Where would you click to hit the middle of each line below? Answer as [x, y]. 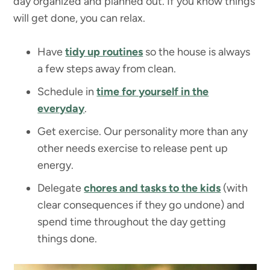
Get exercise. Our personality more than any [143, 132]
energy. [56, 165]
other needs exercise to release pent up [133, 149]
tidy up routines [104, 52]
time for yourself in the [153, 92]
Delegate [61, 188]
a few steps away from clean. [107, 69]
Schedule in [67, 92]
